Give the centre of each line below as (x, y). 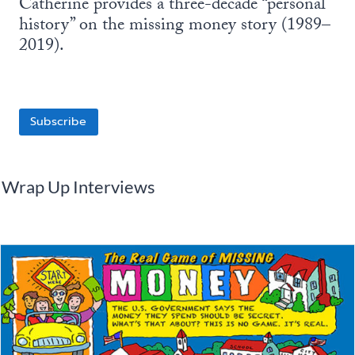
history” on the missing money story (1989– (175, 26)
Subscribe (59, 122)
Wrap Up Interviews (78, 187)
